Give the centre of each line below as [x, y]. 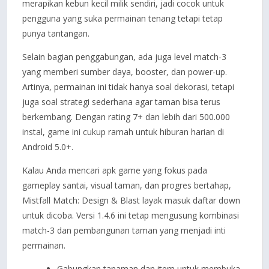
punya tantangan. [56, 33]
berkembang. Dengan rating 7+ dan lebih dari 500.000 [126, 117]
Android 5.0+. [48, 147]
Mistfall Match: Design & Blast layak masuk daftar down [131, 200]
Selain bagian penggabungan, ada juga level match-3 [124, 57]
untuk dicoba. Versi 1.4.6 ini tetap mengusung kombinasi [131, 215]
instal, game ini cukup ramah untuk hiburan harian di [123, 132]
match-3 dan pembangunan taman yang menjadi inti [124, 230]
